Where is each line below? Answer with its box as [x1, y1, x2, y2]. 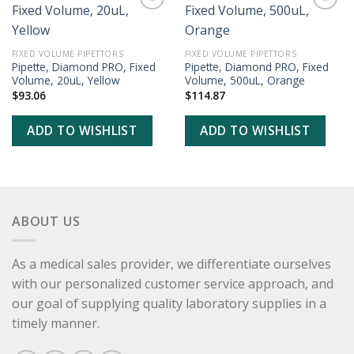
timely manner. [12, 314, 100, 333]
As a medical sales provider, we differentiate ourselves [12, 255, 331, 273]
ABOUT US [12, 212, 81, 230]
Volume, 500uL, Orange [184, 73, 305, 88]
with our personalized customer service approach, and [12, 275, 333, 293]
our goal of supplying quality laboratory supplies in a [12, 295, 326, 313]
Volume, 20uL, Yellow [11, 73, 120, 88]
